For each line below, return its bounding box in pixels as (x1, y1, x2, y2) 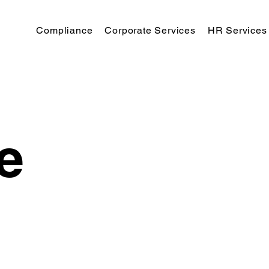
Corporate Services (104, 24, 196, 36)
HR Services (207, 24, 267, 36)
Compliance (36, 24, 93, 36)
